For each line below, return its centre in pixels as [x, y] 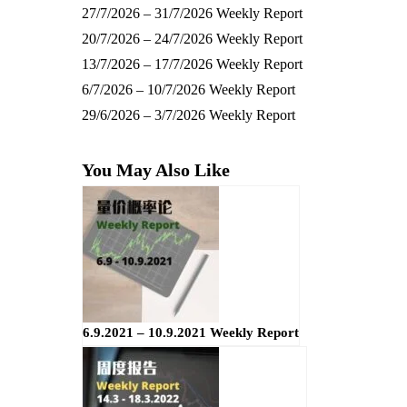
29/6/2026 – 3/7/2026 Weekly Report [188, 115]
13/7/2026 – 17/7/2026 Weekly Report [192, 65]
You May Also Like [155, 170]
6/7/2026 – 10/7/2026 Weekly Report [188, 90]
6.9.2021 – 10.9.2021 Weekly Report [190, 333]
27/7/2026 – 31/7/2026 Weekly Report [192, 14]
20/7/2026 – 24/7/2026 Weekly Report [192, 39]
